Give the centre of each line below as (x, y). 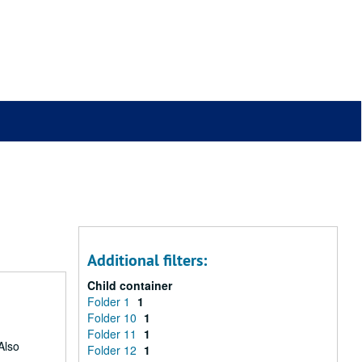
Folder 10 (114, 318)
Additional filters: (147, 260)
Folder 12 (114, 350)
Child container (130, 285)
